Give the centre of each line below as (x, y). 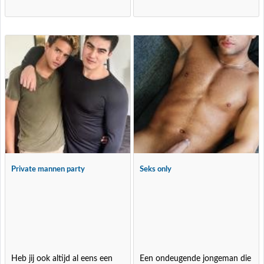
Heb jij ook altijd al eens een (62, 259)
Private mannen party (48, 169)
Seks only (156, 169)
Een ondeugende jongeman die (196, 259)
